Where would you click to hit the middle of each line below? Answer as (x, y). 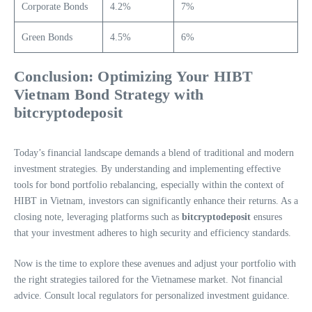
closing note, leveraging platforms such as (98, 217)
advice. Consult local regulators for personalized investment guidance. (152, 295)
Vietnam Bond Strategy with (109, 94)
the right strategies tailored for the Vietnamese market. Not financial (148, 279)
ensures (266, 217)
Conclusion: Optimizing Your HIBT (134, 76)
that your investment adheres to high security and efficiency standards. (153, 233)
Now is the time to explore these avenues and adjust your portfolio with (155, 263)
